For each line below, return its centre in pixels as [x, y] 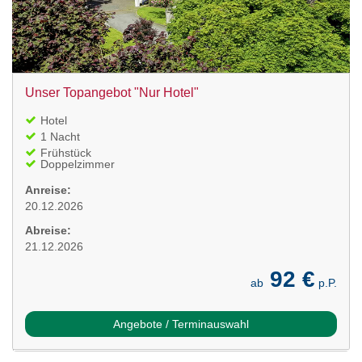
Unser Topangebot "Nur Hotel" [112, 92]
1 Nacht [60, 136]
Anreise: [48, 189]
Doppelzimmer [78, 164]
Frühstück [66, 152]
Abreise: [48, 230]
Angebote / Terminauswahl [181, 324]
